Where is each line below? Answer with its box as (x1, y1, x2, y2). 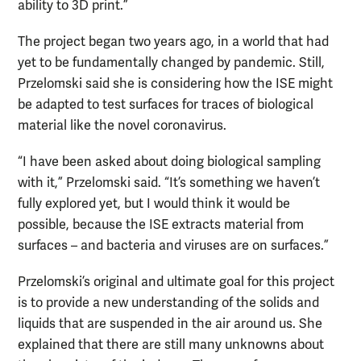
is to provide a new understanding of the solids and (18, 295, 319, 312)
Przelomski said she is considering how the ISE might (18, 76, 333, 93)
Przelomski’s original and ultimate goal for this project (18, 274, 334, 291)
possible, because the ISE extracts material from (18, 217, 304, 234)
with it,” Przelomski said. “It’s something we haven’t (18, 175, 320, 192)
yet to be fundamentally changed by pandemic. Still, (18, 55, 325, 72)
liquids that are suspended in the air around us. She (18, 316, 322, 333)
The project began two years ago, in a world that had (18, 34, 329, 51)
